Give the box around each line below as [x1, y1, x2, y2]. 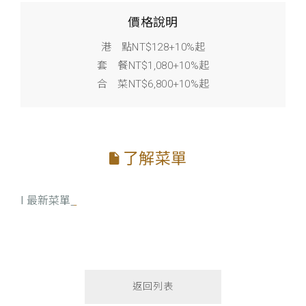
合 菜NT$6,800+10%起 [96, 78, 210, 91]
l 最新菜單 [20, 194, 71, 208]
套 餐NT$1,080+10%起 [96, 59, 210, 72]
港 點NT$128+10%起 [100, 41, 206, 54]
